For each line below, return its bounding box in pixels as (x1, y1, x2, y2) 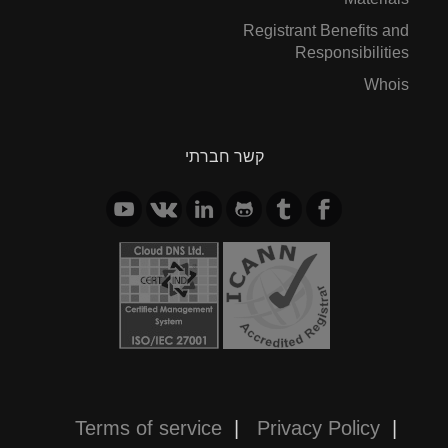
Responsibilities (295, 43, 409, 61)
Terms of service (75, 416, 222, 439)
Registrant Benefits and (243, 21, 409, 39)
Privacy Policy (257, 416, 380, 439)
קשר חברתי (184, 147, 264, 165)
